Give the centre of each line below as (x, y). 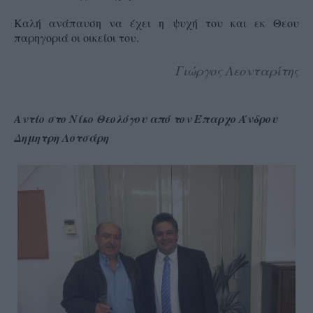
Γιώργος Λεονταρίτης (237, 70)
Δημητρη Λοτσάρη (61, 137)
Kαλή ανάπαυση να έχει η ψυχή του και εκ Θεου (156, 22)
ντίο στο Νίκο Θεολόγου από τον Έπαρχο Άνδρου (150, 118)
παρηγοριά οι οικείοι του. (77, 37)
